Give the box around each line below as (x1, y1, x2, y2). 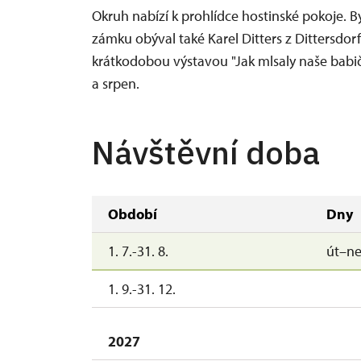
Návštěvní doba (92, 131, 320, 173)
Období (108, 205, 157, 223)
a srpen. (92, 74, 139, 93)
